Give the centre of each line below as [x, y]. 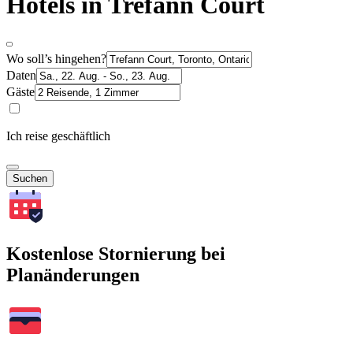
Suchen [30, 178]
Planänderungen [73, 275]
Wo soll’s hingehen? [56, 58]
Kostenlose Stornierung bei [116, 253]
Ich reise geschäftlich [58, 136]
